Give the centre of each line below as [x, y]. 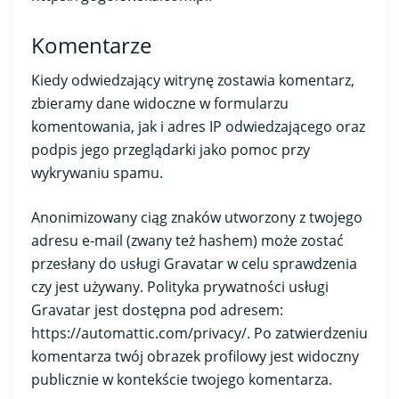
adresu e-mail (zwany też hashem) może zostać [187, 240]
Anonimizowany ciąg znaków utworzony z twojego [197, 217]
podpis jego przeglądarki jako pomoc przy [171, 149]
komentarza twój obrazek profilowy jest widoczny [195, 356]
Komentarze [91, 45]
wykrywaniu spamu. [97, 172]
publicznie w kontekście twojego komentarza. [182, 379]
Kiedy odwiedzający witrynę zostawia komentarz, [193, 80]
